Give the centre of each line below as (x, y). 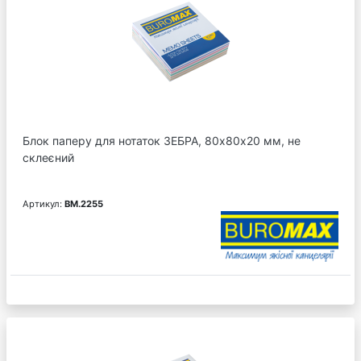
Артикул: (44, 204)
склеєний (48, 158)
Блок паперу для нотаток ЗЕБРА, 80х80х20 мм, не (162, 141)
